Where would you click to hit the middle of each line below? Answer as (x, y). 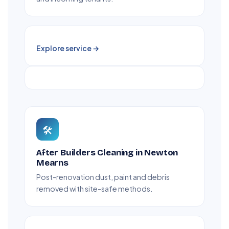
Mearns (52, 163)
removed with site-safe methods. (94, 189)
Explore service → (68, 48)
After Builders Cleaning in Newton (107, 153)
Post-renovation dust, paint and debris (103, 177)
